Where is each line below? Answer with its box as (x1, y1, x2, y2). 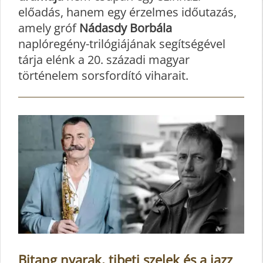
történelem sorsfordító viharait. (18, 67, 188, 83)
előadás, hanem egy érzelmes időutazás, (18, 4, 237, 20)
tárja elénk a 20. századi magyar (18, 51, 190, 68)
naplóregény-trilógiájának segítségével (18, 35, 225, 52)
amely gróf (18, 19, 79, 36)
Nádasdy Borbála (79, 19, 172, 36)
